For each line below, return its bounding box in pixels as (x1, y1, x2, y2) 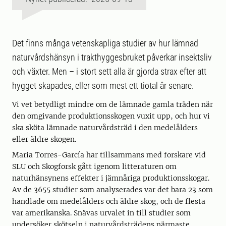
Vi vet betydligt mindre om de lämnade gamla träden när (12, 100, 213, 109)
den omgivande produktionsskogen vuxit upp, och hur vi (12, 111, 210, 121)
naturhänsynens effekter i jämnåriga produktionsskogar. (12, 174, 209, 183)
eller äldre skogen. (12, 135, 76, 144)
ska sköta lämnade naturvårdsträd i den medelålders (12, 123, 198, 133)
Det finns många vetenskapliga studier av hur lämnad (12, 38, 198, 49)
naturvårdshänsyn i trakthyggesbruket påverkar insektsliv (12, 52, 212, 63)
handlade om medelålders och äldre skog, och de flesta (12, 197, 205, 206)
